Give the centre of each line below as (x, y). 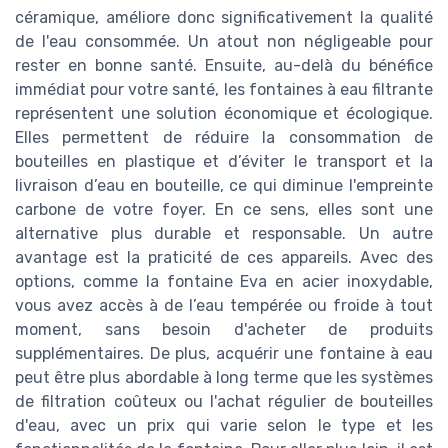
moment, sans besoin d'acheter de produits (224, 329)
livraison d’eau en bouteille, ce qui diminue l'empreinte (224, 185)
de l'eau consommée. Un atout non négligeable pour (224, 41)
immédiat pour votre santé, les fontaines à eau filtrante (224, 89)
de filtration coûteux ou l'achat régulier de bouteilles (224, 401)
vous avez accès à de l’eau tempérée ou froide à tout (224, 305)
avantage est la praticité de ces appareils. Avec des (224, 257)
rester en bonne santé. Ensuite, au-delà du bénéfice (224, 65)
